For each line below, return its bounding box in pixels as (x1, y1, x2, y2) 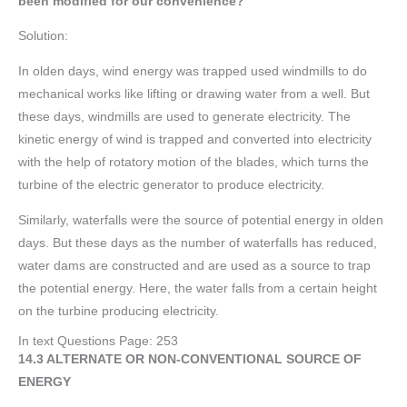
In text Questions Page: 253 (18, 334, 178, 349)
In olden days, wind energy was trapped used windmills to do (18, 64, 367, 78)
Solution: (18, 29, 68, 44)
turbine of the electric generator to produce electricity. (18, 177, 324, 192)
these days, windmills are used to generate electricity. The (18, 109, 351, 124)
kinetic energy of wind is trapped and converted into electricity (18, 132, 372, 146)
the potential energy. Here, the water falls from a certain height (18, 281, 377, 295)
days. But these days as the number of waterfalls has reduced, (18, 235, 377, 250)
